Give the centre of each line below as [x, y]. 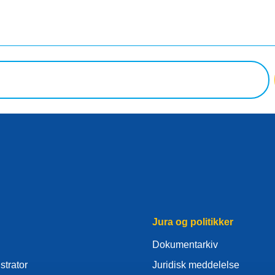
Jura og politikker [193, 222]
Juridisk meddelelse [196, 265]
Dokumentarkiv [185, 244]
